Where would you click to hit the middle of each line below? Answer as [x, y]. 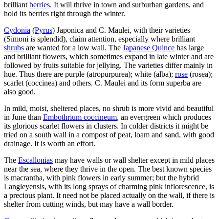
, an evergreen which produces [164, 117]
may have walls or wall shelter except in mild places [134, 160]
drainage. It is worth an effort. [50, 143]
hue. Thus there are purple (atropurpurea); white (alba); [89, 74]
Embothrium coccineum [80, 117]
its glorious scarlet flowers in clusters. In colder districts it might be [106, 126]
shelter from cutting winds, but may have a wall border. [89, 204]
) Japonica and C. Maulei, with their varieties [121, 30]
